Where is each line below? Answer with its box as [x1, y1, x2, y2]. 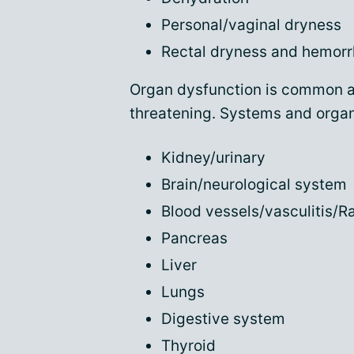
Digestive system [161, 310, 285, 328]
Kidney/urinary [161, 149, 265, 167]
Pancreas [161, 229, 228, 247]
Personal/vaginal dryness [161, 16, 341, 34]
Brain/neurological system [161, 175, 347, 194]
